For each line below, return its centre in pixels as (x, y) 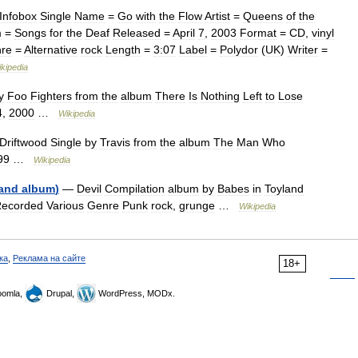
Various (65, 205)
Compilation (135, 189)
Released (137, 33)
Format (258, 33)
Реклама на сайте (49, 258)
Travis (115, 142)
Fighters (51, 96)
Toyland (284, 189)
